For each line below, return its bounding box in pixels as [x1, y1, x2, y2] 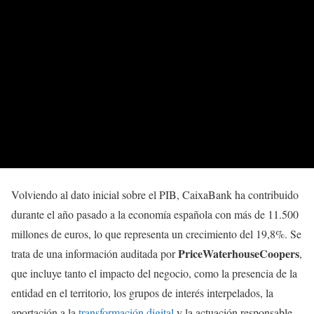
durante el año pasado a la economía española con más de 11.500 [11, 206, 299, 221]
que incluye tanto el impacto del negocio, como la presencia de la [11, 265, 297, 280]
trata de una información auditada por [11, 245, 178, 261]
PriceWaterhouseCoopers [178, 245, 299, 261]
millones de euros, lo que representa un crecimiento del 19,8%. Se [11, 226, 301, 241]
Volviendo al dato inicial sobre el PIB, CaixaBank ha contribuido [11, 186, 299, 202]
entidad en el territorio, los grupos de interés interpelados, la [11, 285, 273, 300]
